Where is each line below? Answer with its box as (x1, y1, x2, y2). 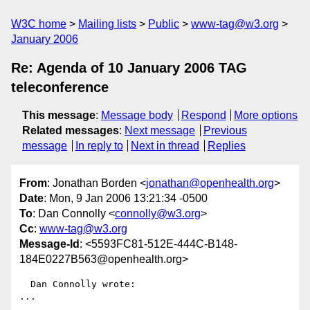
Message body (101, 109, 173, 121)
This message (22, 109, 95, 121)
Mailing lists (78, 18, 136, 30)
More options (234, 109, 298, 121)
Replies (207, 140, 246, 152)
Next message (125, 125, 195, 136)
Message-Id (19, 238, 80, 250)
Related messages (22, 125, 119, 136)
